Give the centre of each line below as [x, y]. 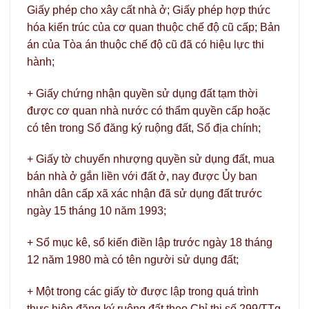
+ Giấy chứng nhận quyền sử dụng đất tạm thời [142, 93]
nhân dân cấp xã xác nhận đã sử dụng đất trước [144, 194]
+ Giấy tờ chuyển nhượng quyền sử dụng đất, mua [151, 159]
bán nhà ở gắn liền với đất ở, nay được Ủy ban [142, 177]
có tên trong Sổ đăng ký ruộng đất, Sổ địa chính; [144, 128]
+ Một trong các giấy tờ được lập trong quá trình [143, 292]
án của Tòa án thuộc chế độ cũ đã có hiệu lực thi [146, 44]
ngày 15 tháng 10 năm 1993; [97, 211]
